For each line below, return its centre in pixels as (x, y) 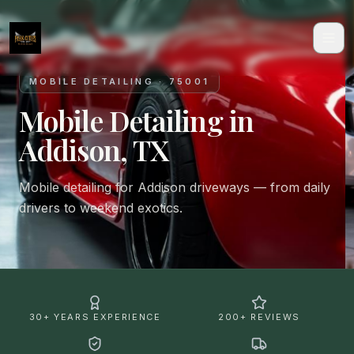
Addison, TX (94, 149)
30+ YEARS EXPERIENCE (95, 317)
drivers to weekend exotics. (101, 208)
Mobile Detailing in (136, 120)
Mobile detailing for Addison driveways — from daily (175, 187)
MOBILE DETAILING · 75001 (120, 81)
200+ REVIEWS (259, 317)
